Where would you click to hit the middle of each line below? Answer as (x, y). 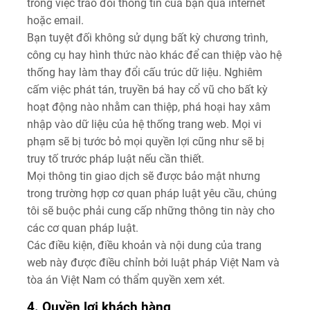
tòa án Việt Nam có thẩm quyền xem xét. (126, 280)
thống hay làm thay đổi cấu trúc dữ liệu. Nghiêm (145, 72)
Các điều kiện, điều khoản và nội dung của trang (144, 245)
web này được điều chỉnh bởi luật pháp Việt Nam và (153, 262)
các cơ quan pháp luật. (83, 228)
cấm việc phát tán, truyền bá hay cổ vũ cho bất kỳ (147, 89)
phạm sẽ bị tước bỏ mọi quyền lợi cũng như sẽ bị (146, 141)
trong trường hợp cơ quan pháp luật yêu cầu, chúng (152, 193)
